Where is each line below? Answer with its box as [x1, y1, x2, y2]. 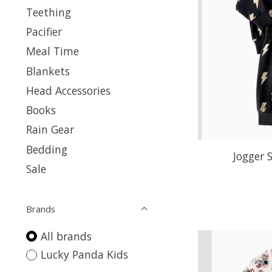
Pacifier [26, 24, 62, 39]
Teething [26, 4, 71, 19]
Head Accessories [26, 83, 110, 98]
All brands [40, 228, 92, 243]
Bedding [26, 141, 67, 157]
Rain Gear [26, 122, 74, 137]
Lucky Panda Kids [40, 247, 128, 262]
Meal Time [26, 44, 79, 59]
